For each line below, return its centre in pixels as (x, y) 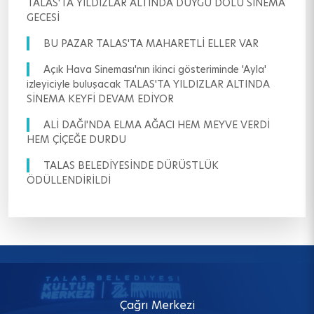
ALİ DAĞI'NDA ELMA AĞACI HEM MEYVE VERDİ (157, 125)
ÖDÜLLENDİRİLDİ (69, 180)
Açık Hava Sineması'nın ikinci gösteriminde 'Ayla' (155, 70)
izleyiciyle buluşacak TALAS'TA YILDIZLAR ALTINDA (148, 84)
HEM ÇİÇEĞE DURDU (76, 140)
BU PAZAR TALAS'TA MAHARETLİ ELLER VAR (151, 44)
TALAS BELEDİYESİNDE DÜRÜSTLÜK (131, 166)
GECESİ (43, 18)
